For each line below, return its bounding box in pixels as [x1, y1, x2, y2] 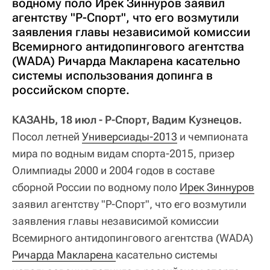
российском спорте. [12, 83, 130, 97]
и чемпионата [177, 130, 248, 143]
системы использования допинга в [12, 68, 213, 83]
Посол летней [12, 130, 82, 143]
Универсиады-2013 [82, 130, 177, 143]
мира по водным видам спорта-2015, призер [12, 147, 234, 160]
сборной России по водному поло [12, 181, 180, 193]
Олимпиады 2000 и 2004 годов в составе [12, 164, 215, 177]
